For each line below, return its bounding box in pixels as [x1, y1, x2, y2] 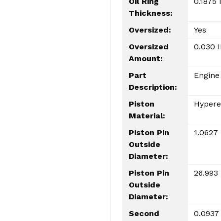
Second [129, 208, 159, 218]
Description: [129, 82, 177, 92]
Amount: [129, 53, 163, 63]
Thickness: [129, 8, 173, 18]
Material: [129, 110, 165, 120]
